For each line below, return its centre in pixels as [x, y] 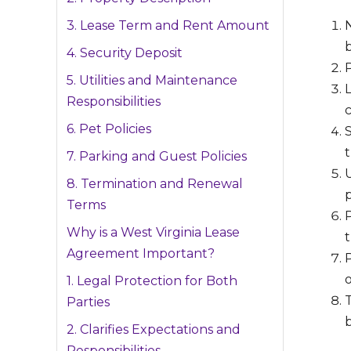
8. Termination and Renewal [155, 184]
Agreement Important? [141, 254]
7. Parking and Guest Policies [157, 157]
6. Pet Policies [109, 129]
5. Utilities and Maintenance [152, 81]
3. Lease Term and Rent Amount [168, 26]
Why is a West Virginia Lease [153, 233]
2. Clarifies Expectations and [154, 330]
